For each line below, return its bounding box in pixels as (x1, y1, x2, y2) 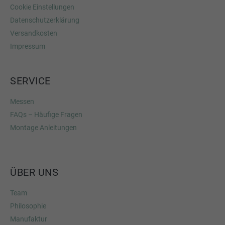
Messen (10, 97, 34, 105)
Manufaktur (10, 215, 47, 223)
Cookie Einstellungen (10, 3, 74, 11)
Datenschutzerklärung (10, 16, 79, 24)
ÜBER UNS (10, 166, 58, 178)
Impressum (10, 42, 45, 50)
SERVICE (10, 75, 51, 87)
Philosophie (10, 202, 46, 210)
